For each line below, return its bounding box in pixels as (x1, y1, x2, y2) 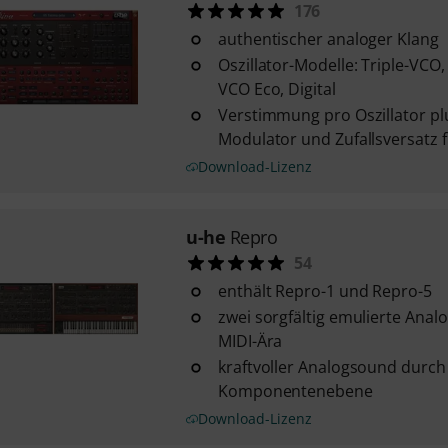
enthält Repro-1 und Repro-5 (217, 280, 432, 302)
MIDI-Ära (217, 330, 283, 352)
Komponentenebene (217, 380, 373, 402)
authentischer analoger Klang (217, 28, 439, 50)
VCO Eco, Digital (217, 78, 336, 100)
